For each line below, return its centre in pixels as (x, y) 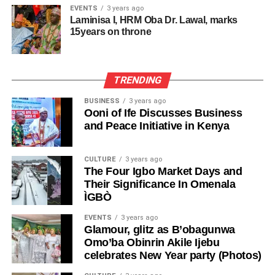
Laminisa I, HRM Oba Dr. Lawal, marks (154, 20)
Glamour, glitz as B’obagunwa (160, 229)
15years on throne (110, 31)
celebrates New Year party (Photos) (172, 255)
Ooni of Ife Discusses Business (163, 113)
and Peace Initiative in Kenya (157, 126)
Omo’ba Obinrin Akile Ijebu (152, 242)
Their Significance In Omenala (160, 184)
